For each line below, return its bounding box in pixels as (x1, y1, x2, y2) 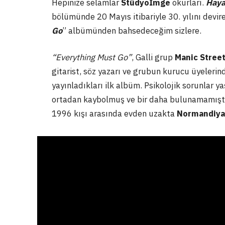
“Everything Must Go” (52, 52, 132, 63)
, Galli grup (132, 52, 175, 63)
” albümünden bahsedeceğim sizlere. (62, 25, 201, 36)
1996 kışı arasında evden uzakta (52, 108, 177, 120)
